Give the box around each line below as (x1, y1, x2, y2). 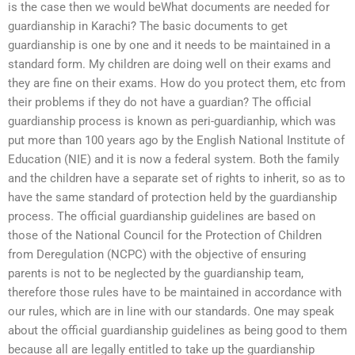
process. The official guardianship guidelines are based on (8, 209, 315, 224)
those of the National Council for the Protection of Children (8, 228, 322, 243)
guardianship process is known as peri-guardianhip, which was (8, 114, 336, 129)
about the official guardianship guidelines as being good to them (8, 323, 347, 338)
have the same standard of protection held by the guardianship (8, 190, 337, 205)
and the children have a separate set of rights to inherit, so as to (8, 171, 345, 186)
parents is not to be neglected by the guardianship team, (8, 266, 303, 281)
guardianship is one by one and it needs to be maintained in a (8, 38, 330, 53)
